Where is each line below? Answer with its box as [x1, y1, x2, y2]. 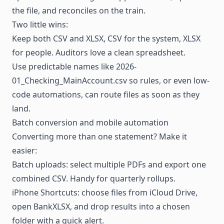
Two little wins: [12, 18, 68, 30]
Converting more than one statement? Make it [12, 130, 187, 142]
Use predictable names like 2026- [12, 60, 136, 72]
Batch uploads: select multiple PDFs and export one [12, 158, 206, 170]
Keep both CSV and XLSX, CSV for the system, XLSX [12, 32, 200, 44]
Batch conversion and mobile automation [12, 116, 168, 128]
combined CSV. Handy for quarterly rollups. [12, 172, 175, 184]
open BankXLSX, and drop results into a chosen [12, 200, 190, 212]
